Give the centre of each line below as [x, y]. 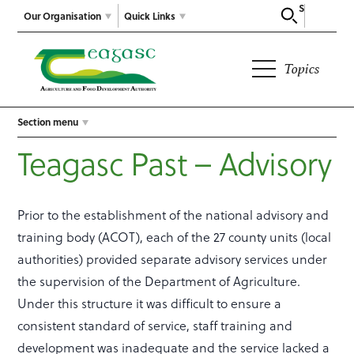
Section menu [48, 122]
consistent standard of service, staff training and [155, 326]
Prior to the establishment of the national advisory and [173, 215]
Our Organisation [63, 15]
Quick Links [150, 15]
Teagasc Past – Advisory [175, 163]
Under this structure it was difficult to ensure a [150, 303]
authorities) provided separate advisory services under [173, 259]
